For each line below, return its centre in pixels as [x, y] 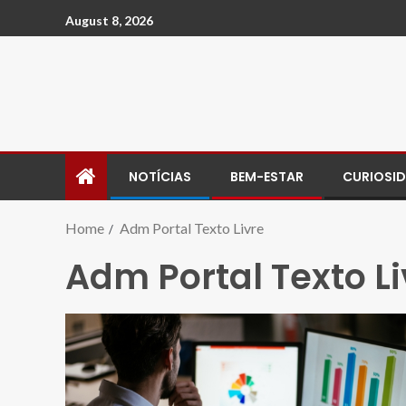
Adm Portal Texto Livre [192, 228]
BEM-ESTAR [267, 177]
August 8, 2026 [109, 20]
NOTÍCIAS [160, 177]
